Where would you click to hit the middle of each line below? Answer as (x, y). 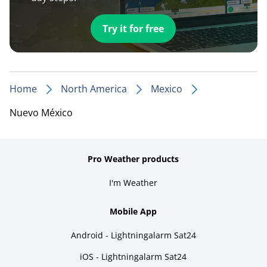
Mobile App (133, 211)
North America (94, 89)
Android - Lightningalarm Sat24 (133, 235)
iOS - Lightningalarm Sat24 (133, 256)
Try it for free (133, 28)
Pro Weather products (133, 159)
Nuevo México (41, 112)
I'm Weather (133, 182)
